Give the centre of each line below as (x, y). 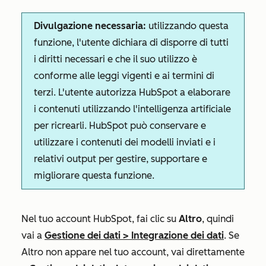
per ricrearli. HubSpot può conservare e (120, 126)
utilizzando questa (187, 26)
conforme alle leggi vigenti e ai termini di (124, 76)
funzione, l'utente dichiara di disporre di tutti (131, 42)
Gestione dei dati (83, 235)
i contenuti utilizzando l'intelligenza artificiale (132, 109)
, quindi (218, 219)
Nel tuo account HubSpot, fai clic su (100, 219)
